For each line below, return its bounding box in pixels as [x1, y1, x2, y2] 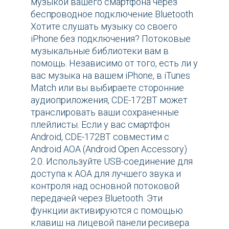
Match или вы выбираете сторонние [31, 82, 184, 94]
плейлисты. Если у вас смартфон [31, 119, 170, 130]
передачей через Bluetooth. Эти [31, 193, 163, 204]
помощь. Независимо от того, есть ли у [31, 58, 198, 69]
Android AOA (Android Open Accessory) [31, 144, 187, 155]
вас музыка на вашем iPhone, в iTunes [31, 70, 190, 81]
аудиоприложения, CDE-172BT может [31, 95, 188, 106]
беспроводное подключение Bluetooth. [31, 9, 195, 20]
